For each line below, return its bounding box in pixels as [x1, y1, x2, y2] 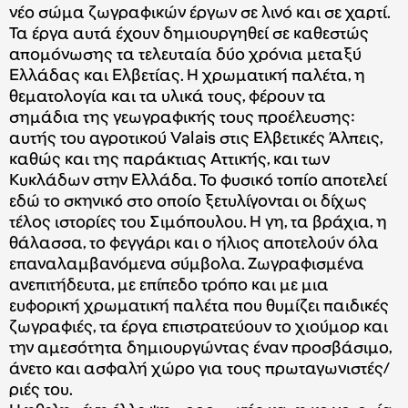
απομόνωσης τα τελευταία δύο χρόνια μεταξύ [9, 47, 362, 64]
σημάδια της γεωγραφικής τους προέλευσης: [9, 110, 355, 127]
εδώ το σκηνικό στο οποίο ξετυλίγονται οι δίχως [9, 194, 367, 210]
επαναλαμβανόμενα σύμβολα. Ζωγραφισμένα [9, 257, 364, 273]
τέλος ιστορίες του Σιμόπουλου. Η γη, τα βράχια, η [9, 215, 387, 231]
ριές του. [9, 382, 73, 399]
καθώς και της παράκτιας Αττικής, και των [9, 152, 330, 168]
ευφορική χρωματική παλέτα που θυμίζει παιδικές [9, 299, 389, 315]
